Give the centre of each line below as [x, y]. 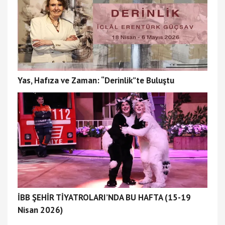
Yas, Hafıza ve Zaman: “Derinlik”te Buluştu [96, 80]
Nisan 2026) [40, 210]
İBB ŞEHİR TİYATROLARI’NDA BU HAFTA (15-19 [104, 197]
